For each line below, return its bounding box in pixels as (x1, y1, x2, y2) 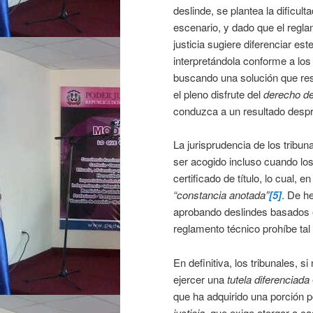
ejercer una (173, 271, 227, 286)
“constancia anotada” (173, 187, 269, 203)
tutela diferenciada (227, 271, 310, 286)
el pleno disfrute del (173, 87, 263, 102)
